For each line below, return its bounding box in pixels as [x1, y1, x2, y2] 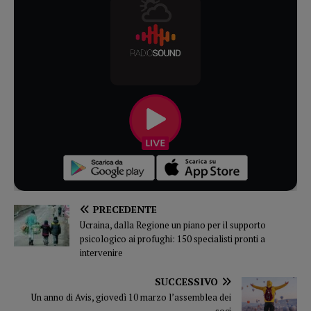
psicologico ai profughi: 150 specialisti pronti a [80, 232, 265, 245]
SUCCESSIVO [155, 274, 218, 288]
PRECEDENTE [93, 202, 157, 216]
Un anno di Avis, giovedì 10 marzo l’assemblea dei [31, 290, 231, 303]
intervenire [80, 246, 123, 259]
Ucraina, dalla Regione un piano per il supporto [80, 218, 266, 231]
